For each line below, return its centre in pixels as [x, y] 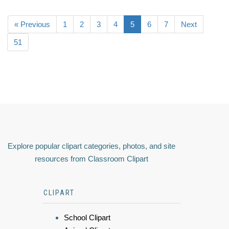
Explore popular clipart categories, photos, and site [91, 146]
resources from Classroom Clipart [91, 159]
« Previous [32, 25]
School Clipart [87, 218]
